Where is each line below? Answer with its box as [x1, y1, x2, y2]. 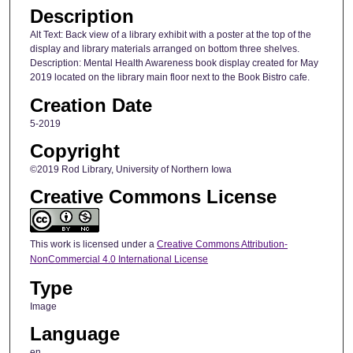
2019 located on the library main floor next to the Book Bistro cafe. [29, 72, 310, 84]
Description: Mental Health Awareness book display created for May [29, 58, 318, 69]
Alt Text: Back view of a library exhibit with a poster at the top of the [29, 29, 311, 41]
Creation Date [29, 94, 152, 116]
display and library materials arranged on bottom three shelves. [29, 43, 299, 55]
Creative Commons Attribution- [156, 239, 288, 251]
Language [29, 323, 120, 345]
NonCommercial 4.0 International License [29, 254, 208, 266]
